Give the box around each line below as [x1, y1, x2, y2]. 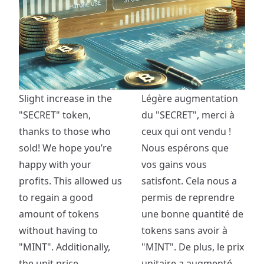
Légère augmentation [141, 92, 238, 105]
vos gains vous [141, 158, 207, 171]
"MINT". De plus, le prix [141, 240, 244, 253]
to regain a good [19, 191, 93, 204]
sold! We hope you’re [19, 141, 112, 154]
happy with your [19, 158, 91, 171]
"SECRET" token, [19, 108, 91, 121]
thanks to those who [19, 125, 111, 138]
